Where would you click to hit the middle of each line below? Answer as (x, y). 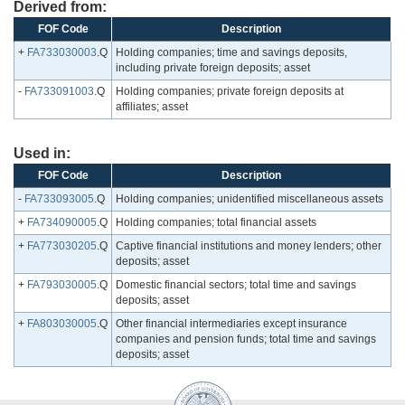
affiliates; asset (152, 107)
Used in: (42, 154)
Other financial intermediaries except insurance (231, 324)
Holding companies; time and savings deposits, (231, 53)
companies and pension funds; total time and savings (246, 339)
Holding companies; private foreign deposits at (230, 92)
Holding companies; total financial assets (216, 223)
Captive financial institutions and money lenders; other (249, 246)
